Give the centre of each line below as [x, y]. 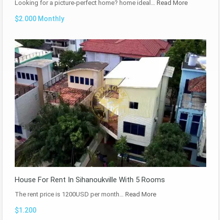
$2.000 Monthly [40, 18]
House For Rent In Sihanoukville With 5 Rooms [90, 180]
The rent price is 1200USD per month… [70, 194]
